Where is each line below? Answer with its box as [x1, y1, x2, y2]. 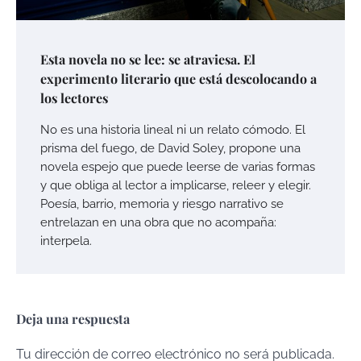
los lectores [40, 89, 108, 107]
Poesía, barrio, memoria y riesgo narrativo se [40, 197, 284, 211]
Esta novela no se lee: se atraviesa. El [40, 51, 255, 68]
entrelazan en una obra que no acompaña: [40, 215, 276, 230]
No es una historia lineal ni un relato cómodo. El [40, 122, 305, 137]
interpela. [40, 234, 92, 248]
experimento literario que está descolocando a [40, 70, 317, 88]
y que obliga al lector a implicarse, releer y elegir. [40, 178, 311, 193]
